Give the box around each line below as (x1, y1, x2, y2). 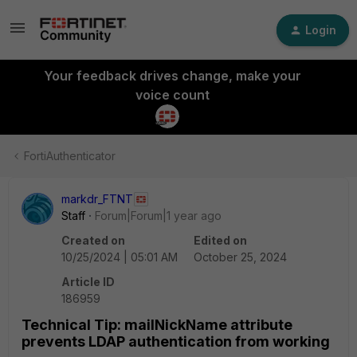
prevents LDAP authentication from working (22, 333, 330, 350)
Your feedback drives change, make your (43, 68, 301, 84)
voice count (135, 87, 210, 103)
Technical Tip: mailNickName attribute (22, 316, 292, 333)
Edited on (194, 233, 247, 247)
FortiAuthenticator (24, 149, 116, 163)
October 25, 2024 (194, 250, 287, 264)
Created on (61, 233, 125, 247)
